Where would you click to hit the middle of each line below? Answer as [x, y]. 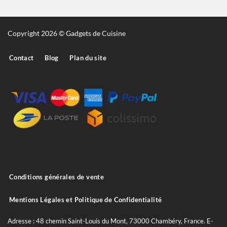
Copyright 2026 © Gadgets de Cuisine [67, 33]
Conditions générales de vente [56, 177]
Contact [21, 58]
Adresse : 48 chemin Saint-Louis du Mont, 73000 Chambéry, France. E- [110, 221]
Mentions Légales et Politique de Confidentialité [85, 199]
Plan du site [88, 58]
